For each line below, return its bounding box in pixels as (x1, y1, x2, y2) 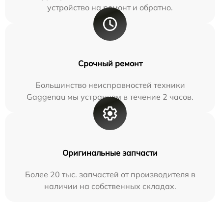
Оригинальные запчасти (62, 148, 158, 158)
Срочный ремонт (78, 58, 142, 69)
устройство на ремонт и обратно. (47, 2, 173, 13)
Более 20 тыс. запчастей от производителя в (25, 169, 195, 180)
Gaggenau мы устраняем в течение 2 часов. (27, 92, 193, 102)
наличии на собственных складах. (44, 181, 176, 192)
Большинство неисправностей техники (35, 80, 185, 90)
